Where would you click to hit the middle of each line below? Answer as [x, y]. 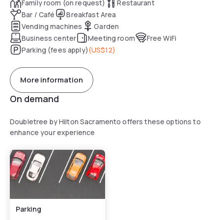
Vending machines [52, 26]
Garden [107, 26]
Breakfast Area [91, 14]
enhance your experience [53, 132]
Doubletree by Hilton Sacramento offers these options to [105, 121]
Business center [49, 38]
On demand [34, 98]
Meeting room [111, 38]
